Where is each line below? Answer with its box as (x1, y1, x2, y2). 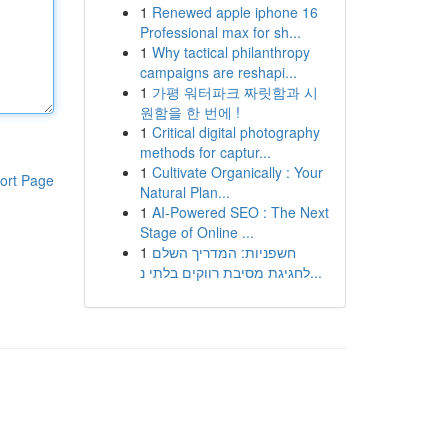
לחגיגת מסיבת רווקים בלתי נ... (309, 262, 322, 282)
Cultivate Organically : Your (151, 162, 323, 182)
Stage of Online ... (139, 222, 254, 242)
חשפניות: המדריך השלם (151, 242, 296, 262)
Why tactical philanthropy (151, 42, 310, 62)
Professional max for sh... (139, 22, 301, 42)
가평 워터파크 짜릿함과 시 (151, 82, 318, 102)
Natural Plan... (139, 182, 230, 202)
